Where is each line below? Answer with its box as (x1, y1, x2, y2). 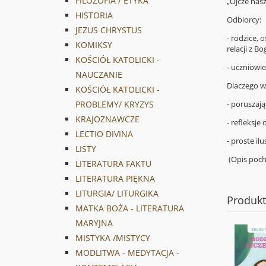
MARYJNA (75, 217, 113, 229)
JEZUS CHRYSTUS (75, 24, 142, 36)
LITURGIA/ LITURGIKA (75, 188, 159, 199)
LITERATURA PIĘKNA (75, 173, 155, 185)
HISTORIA (75, 9, 113, 21)
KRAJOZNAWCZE (75, 113, 140, 125)
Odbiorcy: (227, 14, 261, 26)
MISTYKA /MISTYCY (75, 232, 150, 244)
